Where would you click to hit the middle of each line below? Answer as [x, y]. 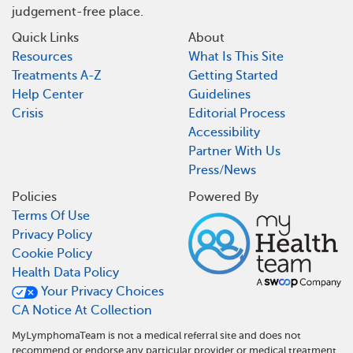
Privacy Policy [52, 235]
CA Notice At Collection [82, 311]
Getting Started [233, 76]
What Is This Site [236, 57]
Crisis [28, 114]
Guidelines [219, 95]
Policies [34, 197]
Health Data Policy [65, 273]
